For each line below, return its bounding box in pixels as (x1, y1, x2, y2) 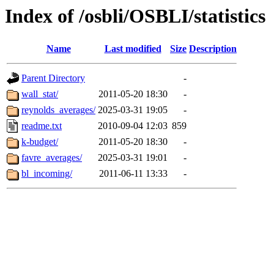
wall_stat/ (21, 89, 58, 100)
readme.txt (21, 120, 62, 131)
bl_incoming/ (21, 168, 72, 179)
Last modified (104, 43, 161, 54)
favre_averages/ (21, 152, 82, 163)
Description (189, 43, 237, 54)
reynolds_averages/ (21, 105, 95, 116)
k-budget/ (21, 136, 58, 147)
